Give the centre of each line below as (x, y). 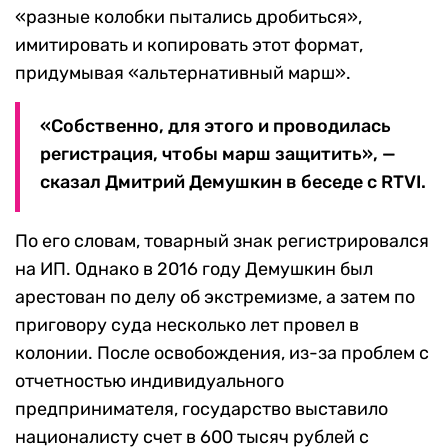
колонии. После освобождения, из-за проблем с (222, 353)
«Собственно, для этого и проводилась (215, 126)
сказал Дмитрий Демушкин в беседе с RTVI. (233, 182)
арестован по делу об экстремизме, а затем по (215, 297)
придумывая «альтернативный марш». (183, 73)
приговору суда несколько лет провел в (187, 325)
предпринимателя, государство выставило (201, 409)
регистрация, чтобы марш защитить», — (218, 154)
